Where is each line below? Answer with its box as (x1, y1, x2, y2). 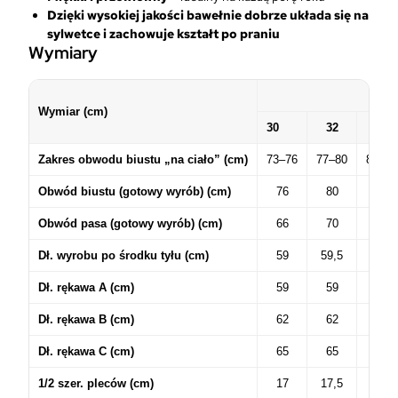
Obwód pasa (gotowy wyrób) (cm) (38, 217, 222, 231)
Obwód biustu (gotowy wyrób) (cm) (38, 185, 231, 199)
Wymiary (28, 41, 98, 64)
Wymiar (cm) (38, 105, 107, 119)
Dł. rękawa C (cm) (38, 345, 134, 359)
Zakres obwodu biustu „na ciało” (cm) (38, 153, 248, 167)
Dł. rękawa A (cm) (38, 281, 134, 295)
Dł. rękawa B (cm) (38, 313, 134, 327)
